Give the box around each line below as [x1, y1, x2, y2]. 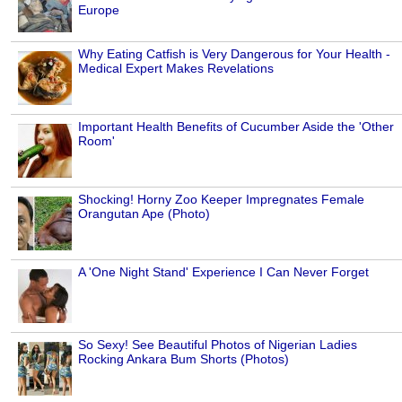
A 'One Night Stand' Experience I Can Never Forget [78, 265, 369, 280]
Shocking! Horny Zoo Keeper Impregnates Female [78, 192, 364, 207]
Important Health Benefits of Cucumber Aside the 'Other [78, 119, 394, 135]
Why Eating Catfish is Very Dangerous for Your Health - [78, 47, 390, 62]
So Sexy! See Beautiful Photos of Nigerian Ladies [78, 337, 357, 353]
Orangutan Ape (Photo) [78, 206, 210, 222]
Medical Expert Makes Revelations [78, 61, 274, 76]
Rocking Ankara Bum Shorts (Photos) [78, 352, 289, 367]
